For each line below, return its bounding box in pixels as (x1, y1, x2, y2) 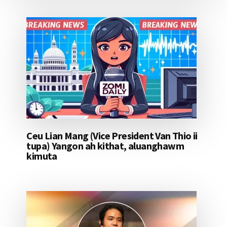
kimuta (26, 149, 57, 163)
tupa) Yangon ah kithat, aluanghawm (26, 139, 184, 153)
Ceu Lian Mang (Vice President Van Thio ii (26, 129, 198, 142)
